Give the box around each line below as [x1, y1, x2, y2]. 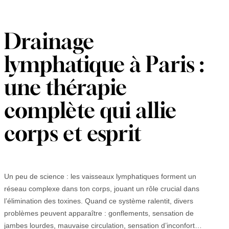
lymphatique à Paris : [4, 52, 204, 77]
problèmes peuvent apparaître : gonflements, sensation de [4, 209, 194, 217]
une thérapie [4, 75, 127, 100]
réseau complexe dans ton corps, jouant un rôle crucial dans [4, 184, 199, 193]
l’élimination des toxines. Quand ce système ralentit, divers [4, 196, 193, 205]
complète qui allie [4, 98, 176, 123]
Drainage [4, 29, 94, 54]
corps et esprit [4, 121, 142, 146]
